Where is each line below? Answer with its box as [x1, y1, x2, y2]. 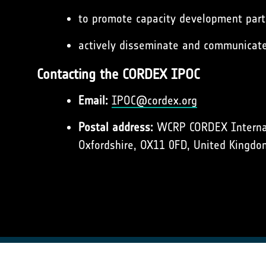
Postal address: [78, 120, 153, 134]
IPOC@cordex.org [112, 93, 197, 107]
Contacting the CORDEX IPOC [37, 66, 200, 83]
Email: [78, 93, 108, 107]
